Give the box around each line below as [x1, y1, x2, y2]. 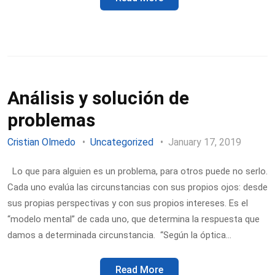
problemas [7, 109, 95, 131]
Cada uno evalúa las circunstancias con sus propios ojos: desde [7, 182, 268, 193]
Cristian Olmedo [7, 136, 76, 148]
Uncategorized [90, 136, 153, 148]
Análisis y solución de [7, 87, 189, 109]
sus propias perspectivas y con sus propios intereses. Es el [7, 198, 248, 209]
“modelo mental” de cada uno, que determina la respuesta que [7, 214, 260, 225]
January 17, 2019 [168, 136, 244, 148]
